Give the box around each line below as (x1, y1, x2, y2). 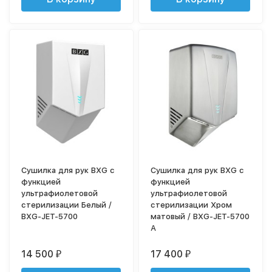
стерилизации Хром (151, 200, 233, 210)
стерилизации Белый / (21, 200, 112, 210)
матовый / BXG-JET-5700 (151, 212, 250, 222)
